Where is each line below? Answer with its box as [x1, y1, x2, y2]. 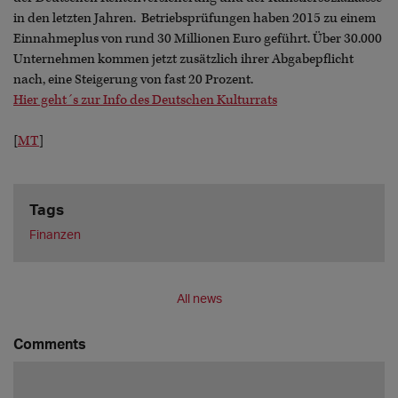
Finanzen [28, 226, 81, 242]
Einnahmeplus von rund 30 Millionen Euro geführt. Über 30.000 [13, 30, 382, 47]
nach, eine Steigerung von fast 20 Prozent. [13, 71, 253, 88]
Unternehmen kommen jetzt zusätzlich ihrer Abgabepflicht [13, 51, 354, 68]
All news [176, 290, 222, 306]
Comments [13, 333, 86, 353]
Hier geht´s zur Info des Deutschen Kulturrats [13, 92, 277, 108]
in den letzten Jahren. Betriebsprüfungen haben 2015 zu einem [13, 10, 376, 27]
